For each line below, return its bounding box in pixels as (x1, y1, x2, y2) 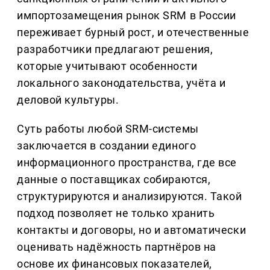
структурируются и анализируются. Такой (17, 190, 242, 203)
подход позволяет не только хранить (17, 207, 215, 220)
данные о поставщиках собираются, (17, 173, 211, 186)
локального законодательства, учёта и (17, 77, 226, 90)
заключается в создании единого (17, 139, 196, 152)
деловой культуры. (17, 93, 119, 107)
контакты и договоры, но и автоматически (17, 224, 246, 237)
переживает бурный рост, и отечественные (17, 26, 250, 39)
